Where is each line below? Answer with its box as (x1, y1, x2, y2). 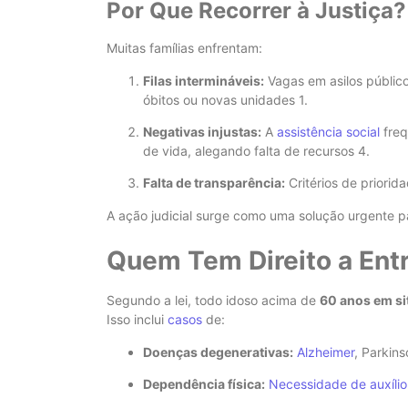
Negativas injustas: (143, 123, 261, 139)
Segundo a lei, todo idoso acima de (107, 292, 320, 309)
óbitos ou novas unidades (143, 91, 299, 107)
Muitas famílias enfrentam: (107, 40, 262, 56)
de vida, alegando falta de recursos (143, 142, 358, 158)
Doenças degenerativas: (143, 343, 293, 360)
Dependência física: (143, 375, 265, 392)
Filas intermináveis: (143, 72, 264, 88)
